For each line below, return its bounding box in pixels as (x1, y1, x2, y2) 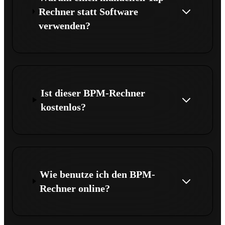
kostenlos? (41, 101, 86, 113)
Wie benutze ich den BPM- (40, 168, 156, 180)
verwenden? (38, 20, 90, 31)
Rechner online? (40, 182, 110, 194)
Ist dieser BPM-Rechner (41, 87, 146, 98)
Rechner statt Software (38, 6, 138, 17)
